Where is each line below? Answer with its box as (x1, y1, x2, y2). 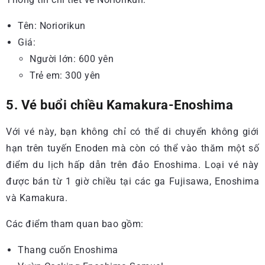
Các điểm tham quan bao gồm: (6, 218, 144, 230)
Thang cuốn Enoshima (18, 244, 118, 256)
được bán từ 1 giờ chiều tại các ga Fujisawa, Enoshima (6, 175, 259, 187)
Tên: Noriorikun (18, 20, 86, 31)
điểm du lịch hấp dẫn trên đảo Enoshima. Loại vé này (6, 159, 259, 170)
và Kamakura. (6, 192, 67, 203)
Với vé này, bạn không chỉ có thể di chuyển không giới (6, 125, 259, 137)
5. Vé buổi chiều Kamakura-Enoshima (6, 96, 233, 112)
